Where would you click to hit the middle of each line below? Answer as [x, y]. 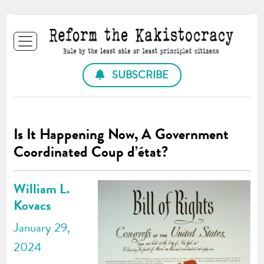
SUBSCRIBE [139, 75]
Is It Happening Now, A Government [121, 134]
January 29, [42, 227]
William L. [42, 188]
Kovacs [32, 205]
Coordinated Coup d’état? [91, 152]
